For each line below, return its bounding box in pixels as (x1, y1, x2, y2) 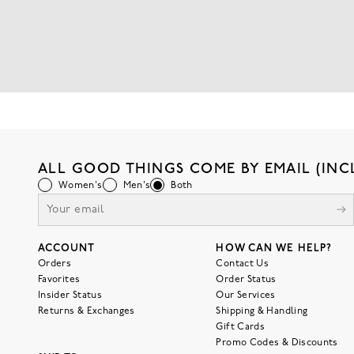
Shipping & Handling (216, 307, 308, 317)
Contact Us (216, 259, 269, 269)
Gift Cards (216, 322, 265, 333)
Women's (58, 181, 103, 191)
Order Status (216, 275, 277, 285)
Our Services (216, 291, 276, 301)
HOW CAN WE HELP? (216, 243, 333, 254)
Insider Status (38, 291, 103, 301)
